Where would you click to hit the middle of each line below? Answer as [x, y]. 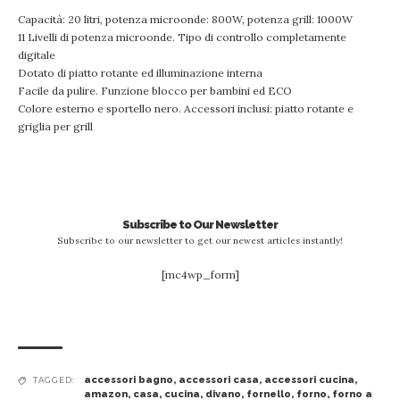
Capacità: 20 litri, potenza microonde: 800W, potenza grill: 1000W [185, 19]
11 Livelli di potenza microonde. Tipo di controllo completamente [182, 37]
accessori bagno [129, 380]
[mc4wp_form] [200, 275]
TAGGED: [54, 380]
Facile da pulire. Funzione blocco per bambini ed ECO [155, 91]
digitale [37, 55]
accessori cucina [309, 380]
